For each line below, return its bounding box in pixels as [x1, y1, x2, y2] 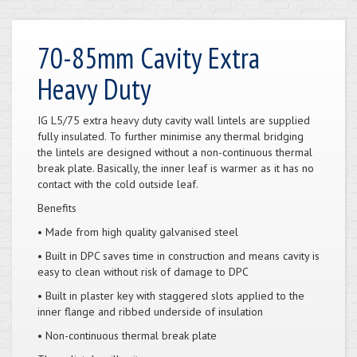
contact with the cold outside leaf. [37, 176, 198, 191]
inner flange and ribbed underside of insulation [37, 304, 263, 319]
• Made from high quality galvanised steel [37, 224, 238, 239]
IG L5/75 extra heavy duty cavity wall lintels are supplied [37, 112, 310, 127]
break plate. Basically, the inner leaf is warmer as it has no [37, 160, 314, 175]
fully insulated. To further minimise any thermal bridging [37, 128, 304, 143]
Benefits [37, 200, 76, 215]
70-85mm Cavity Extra [37, 38, 260, 76]
